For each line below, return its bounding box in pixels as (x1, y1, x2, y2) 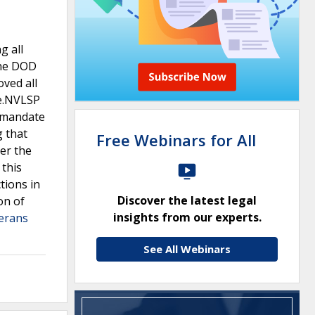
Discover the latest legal (117, 193, 257, 208)
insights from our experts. (112, 210, 262, 225)
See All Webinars (143, 242, 231, 256)
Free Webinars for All (96, 129, 256, 150)
